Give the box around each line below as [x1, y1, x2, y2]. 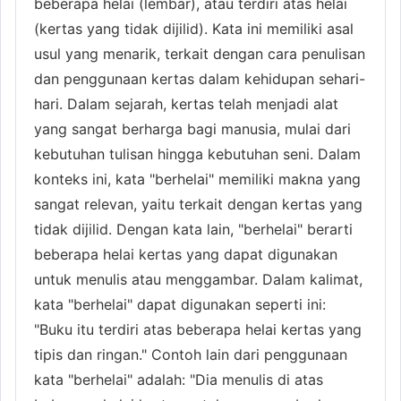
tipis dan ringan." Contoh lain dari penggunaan [34, 345, 347, 363]
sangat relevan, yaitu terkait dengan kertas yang [34, 194, 363, 213]
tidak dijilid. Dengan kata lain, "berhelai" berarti [34, 219, 353, 238]
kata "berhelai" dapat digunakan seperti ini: [34, 294, 326, 313]
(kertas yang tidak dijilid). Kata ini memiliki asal [34, 19, 354, 38]
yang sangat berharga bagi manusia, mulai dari [34, 119, 351, 138]
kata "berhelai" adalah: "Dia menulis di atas [34, 370, 323, 388]
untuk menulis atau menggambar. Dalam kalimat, [34, 269, 363, 288]
